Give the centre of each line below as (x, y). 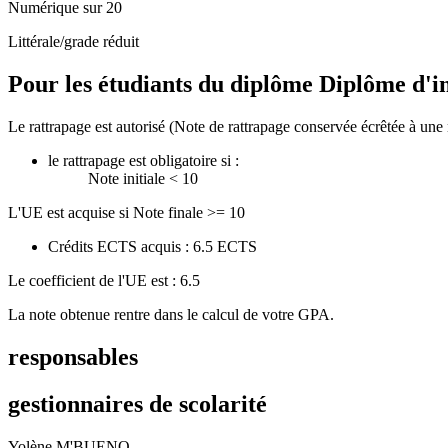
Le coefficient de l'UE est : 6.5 (104, 280)
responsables (73, 356)
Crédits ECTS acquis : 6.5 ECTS (152, 246)
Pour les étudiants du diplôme (163, 84)
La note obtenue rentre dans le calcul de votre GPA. (171, 314)
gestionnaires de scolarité (137, 403)
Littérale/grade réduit (73, 42)
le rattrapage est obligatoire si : (143, 160)
